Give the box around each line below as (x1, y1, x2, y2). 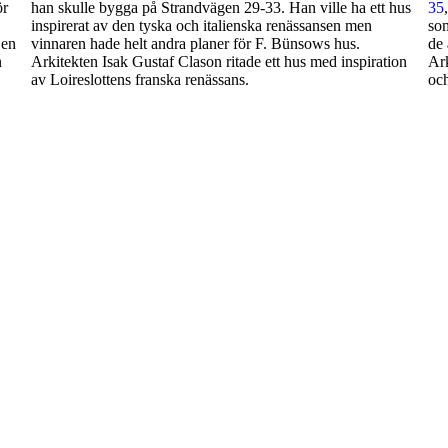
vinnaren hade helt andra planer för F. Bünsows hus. (31, 35, 360, 53)
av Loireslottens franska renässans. (31, 71, 249, 89)
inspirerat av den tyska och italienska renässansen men (31, 17, 372, 35)
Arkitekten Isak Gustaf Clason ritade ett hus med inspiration (31, 53, 407, 71)
